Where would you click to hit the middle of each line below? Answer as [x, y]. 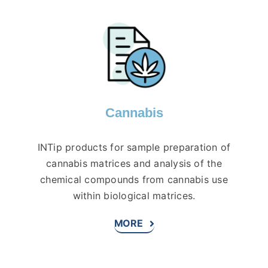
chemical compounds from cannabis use [134, 180]
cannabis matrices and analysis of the [134, 164]
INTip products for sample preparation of [134, 147]
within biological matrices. [134, 196]
